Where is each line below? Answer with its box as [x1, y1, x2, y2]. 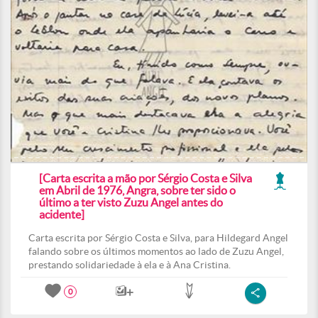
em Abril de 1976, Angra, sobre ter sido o [39, 184, 236, 197]
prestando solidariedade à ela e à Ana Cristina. [28, 259, 231, 270]
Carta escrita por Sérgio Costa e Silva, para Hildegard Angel [28, 232, 288, 243]
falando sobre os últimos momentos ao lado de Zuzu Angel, [28, 246, 284, 257]
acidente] [39, 208, 84, 221]
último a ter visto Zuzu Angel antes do [39, 196, 223, 209]
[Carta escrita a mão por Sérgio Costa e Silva [39, 172, 252, 185]
